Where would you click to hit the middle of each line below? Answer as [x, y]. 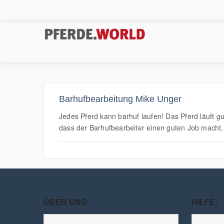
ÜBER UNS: [66, 202]
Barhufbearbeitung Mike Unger [120, 99]
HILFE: [204, 202]
